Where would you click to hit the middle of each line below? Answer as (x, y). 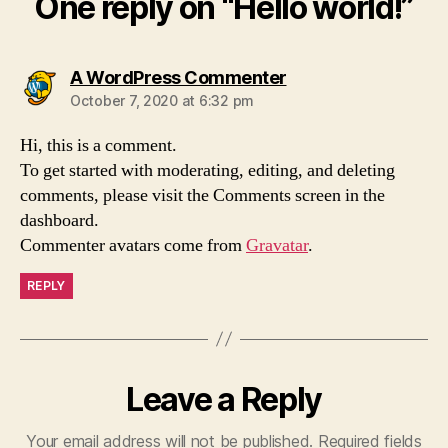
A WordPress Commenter (178, 77)
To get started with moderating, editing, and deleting (207, 170)
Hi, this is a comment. (98, 145)
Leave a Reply (224, 399)
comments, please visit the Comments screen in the (202, 195)
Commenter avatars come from (133, 245)
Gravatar (277, 245)
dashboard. (59, 220)
